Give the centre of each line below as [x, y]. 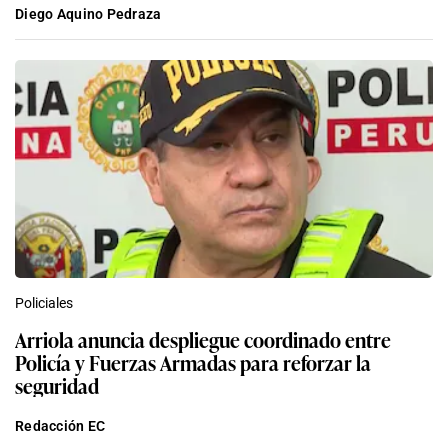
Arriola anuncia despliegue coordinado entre [203, 338]
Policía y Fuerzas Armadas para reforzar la [193, 361]
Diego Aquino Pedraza [88, 13]
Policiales [44, 302]
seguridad [57, 384]
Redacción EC [60, 425]
